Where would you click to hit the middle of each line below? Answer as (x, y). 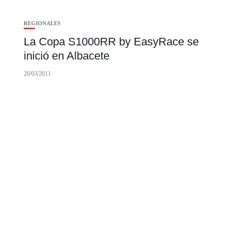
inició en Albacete (67, 56)
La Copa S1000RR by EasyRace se (111, 42)
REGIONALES (42, 23)
